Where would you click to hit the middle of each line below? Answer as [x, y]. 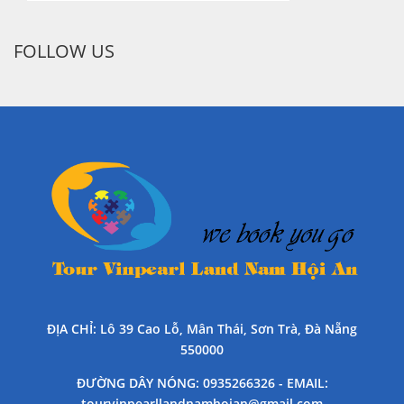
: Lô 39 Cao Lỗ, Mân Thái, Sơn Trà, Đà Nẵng [225, 328]
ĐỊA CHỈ [70, 328]
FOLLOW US [64, 51]
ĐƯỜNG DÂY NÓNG [136, 382]
